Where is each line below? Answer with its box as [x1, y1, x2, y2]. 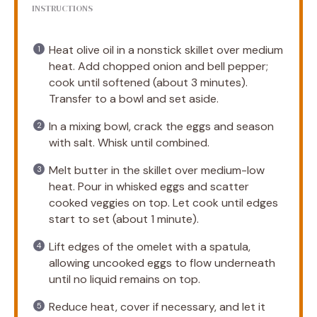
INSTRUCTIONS [32, 2, 93, 14]
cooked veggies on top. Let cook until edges [49, 195, 278, 210]
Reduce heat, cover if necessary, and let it [49, 299, 265, 314]
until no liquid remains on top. [49, 271, 200, 287]
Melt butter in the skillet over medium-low [49, 162, 265, 178]
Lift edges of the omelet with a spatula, [49, 238, 250, 254]
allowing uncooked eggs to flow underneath [49, 255, 275, 270]
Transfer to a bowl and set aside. [49, 91, 219, 106]
